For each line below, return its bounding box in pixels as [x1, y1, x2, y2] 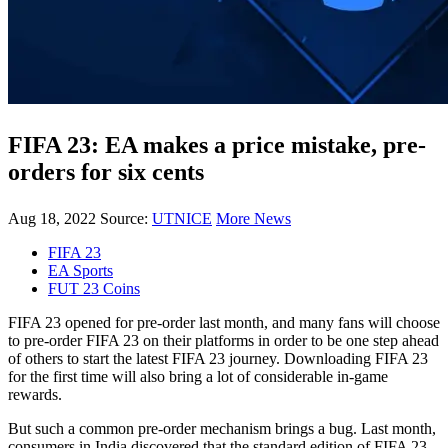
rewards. [8, 385, 62, 403]
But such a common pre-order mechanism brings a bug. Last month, [8, 419, 436, 437]
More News [216, 209, 291, 227]
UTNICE [152, 209, 212, 227]
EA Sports [48, 261, 113, 279]
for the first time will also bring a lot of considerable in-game [8, 367, 388, 385]
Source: [96, 209, 152, 227]
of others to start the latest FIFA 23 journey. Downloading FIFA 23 [8, 349, 428, 367]
